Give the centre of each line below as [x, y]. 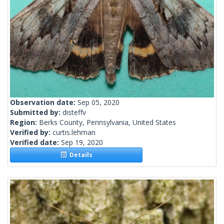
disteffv [74, 112]
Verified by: [31, 132]
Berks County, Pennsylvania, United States [107, 122]
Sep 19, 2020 [82, 142]
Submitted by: [36, 112]
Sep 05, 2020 [98, 102]
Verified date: [35, 142]
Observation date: [44, 102]
